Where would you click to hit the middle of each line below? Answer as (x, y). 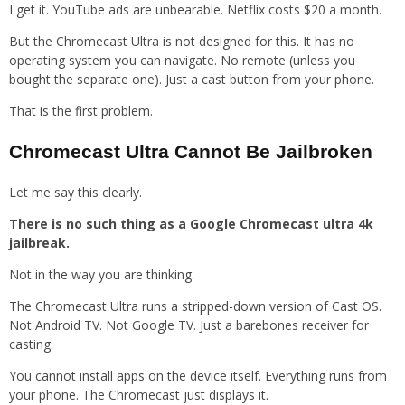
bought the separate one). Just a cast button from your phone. (192, 80)
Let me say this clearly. (75, 193)
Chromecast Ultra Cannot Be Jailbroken (191, 152)
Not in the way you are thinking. (102, 275)
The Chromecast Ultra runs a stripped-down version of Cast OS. (195, 306)
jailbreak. (39, 243)
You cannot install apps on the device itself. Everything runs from (198, 376)
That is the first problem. (81, 111)
